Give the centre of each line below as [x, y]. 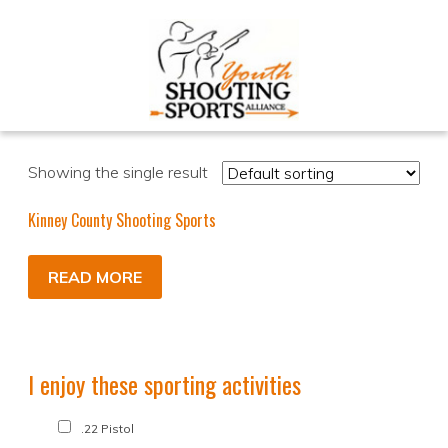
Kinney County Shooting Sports [122, 220]
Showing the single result [118, 172]
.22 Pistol [107, 429]
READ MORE [95, 277]
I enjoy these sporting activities [164, 384]
